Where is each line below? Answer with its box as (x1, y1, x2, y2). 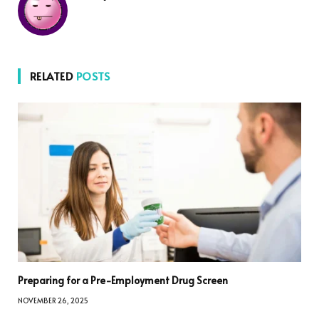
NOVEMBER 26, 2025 (18, 295, 88, 305)
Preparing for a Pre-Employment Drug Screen (18, 273, 228, 287)
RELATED (30, 68, 76, 83)
